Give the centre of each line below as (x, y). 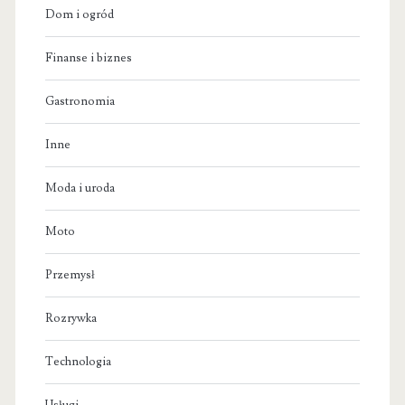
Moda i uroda (80, 188)
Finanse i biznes (88, 57)
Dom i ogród (79, 14)
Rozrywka (71, 318)
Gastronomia (80, 101)
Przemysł (70, 274)
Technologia (78, 361)
